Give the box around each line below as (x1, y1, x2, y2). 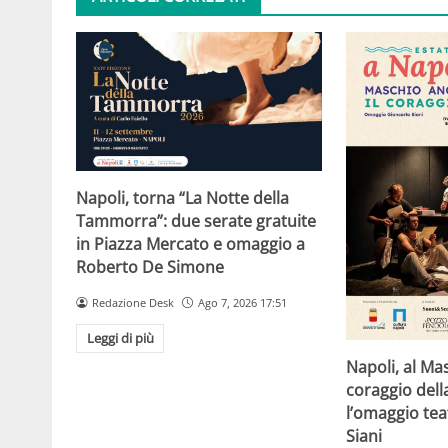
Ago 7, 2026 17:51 (197, 294, 287, 310)
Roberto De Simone (76, 255, 224, 278)
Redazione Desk (91, 294, 174, 310)
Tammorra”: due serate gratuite (76, 209, 316, 232)
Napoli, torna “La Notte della (76, 186, 289, 209)
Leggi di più (86, 329, 154, 348)
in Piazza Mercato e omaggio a (76, 232, 305, 255)
